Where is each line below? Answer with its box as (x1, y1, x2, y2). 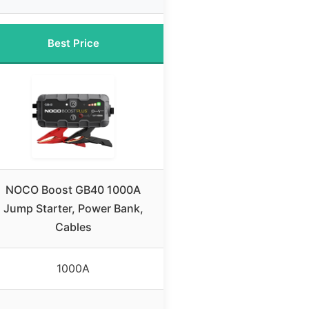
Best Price (47, 37, 99, 50)
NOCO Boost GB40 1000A (6, 183, 141, 197)
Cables (54, 220, 92, 235)
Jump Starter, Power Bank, (3, 201, 143, 216)
